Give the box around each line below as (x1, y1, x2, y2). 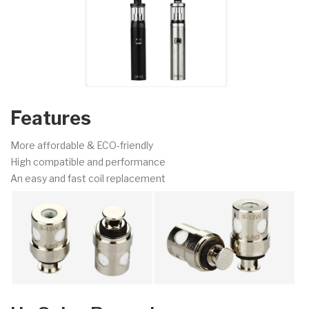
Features (10, 106, 91, 130)
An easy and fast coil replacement (10, 172, 166, 184)
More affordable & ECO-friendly (10, 139, 153, 151)
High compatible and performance (10, 155, 166, 168)
